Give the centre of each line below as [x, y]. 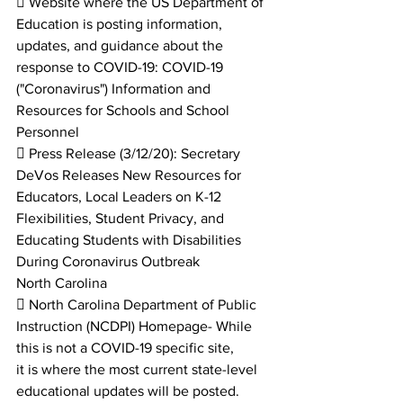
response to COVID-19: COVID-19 [121, 67]
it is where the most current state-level [139, 369]
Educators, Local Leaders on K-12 [119, 197]
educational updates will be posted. [128, 391]
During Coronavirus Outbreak [108, 261]
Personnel [48, 132]
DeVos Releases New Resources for [130, 175]
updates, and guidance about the [120, 45]
